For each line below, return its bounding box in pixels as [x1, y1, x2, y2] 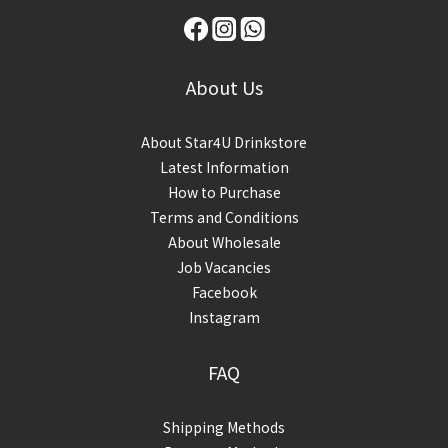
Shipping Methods [163, 417, 285, 437]
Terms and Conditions [149, 207, 299, 227]
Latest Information [159, 157, 289, 177]
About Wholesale [167, 232, 281, 252]
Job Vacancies [177, 257, 271, 277]
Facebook [191, 282, 257, 302]
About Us [185, 74, 263, 100]
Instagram [188, 307, 260, 327]
